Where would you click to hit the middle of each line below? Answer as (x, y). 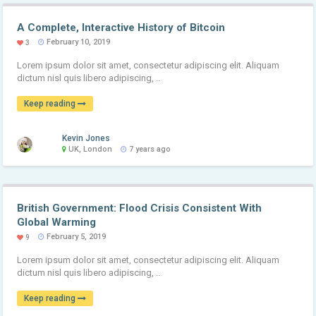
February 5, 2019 (75, 236)
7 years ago (149, 149)
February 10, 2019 (78, 42)
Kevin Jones (86, 138)
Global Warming (57, 222)
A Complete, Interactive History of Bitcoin (121, 27)
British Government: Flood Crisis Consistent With (140, 208)
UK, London (90, 149)
